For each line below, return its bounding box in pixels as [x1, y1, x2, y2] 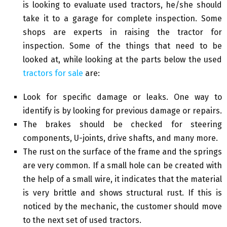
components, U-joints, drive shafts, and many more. [23, 133, 218, 143]
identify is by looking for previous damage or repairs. [23, 106, 222, 116]
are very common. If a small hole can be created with [23, 161, 222, 171]
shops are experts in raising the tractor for [23, 27, 222, 37]
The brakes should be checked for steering [23, 120, 222, 130]
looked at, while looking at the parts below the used [23, 55, 222, 65]
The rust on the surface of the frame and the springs [23, 147, 222, 157]
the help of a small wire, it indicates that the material [23, 174, 222, 184]
